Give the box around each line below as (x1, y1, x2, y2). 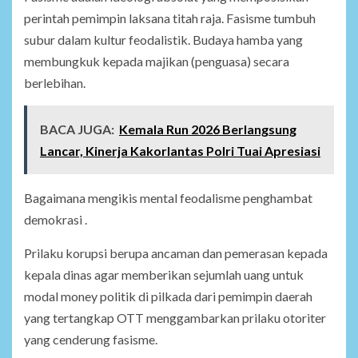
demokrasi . (24, 212, 87, 228)
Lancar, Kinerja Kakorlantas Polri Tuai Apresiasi (40, 143, 320, 159)
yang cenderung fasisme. (24, 332, 157, 348)
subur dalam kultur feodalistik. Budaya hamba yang (24, 32, 303, 48)
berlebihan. (24, 75, 86, 91)
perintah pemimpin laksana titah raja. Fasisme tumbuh (24, 10, 316, 26)
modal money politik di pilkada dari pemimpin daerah (24, 288, 312, 304)
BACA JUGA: (40, 121, 114, 137)
